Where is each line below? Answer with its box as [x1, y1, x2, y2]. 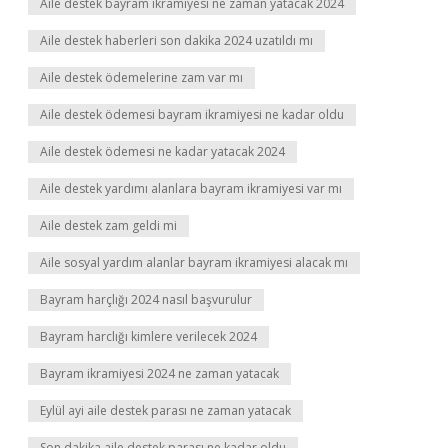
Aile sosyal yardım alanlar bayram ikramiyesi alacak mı [40, 254, 348, 271]
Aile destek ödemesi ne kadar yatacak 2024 [40, 143, 285, 160]
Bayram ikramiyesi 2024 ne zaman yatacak [40, 365, 279, 382]
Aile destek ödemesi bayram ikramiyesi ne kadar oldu [40, 106, 344, 123]
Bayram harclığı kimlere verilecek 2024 [40, 328, 257, 345]
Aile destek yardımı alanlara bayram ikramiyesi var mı [40, 180, 342, 197]
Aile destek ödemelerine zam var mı [40, 69, 243, 86]
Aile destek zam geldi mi [40, 217, 177, 234]
